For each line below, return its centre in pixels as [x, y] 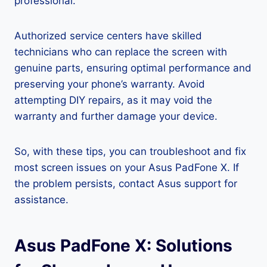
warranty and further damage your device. [116, 116]
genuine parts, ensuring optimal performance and [133, 68]
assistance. [41, 200]
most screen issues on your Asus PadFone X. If [127, 167]
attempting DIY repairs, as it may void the [113, 100]
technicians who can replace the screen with [121, 52]
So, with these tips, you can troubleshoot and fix [130, 151]
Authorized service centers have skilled [108, 36]
